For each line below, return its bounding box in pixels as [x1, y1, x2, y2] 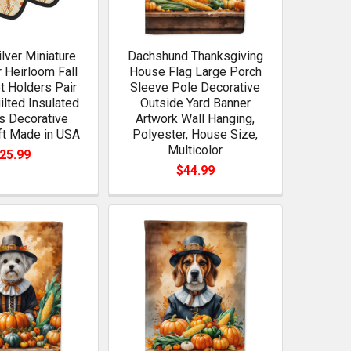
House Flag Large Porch [128, 63, 262, 79]
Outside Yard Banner [139, 95, 251, 110]
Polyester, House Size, [132, 126, 259, 142]
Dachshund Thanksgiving [127, 48, 263, 63]
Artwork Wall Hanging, [136, 110, 255, 126]
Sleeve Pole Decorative [130, 79, 261, 95]
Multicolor [168, 142, 223, 157]
